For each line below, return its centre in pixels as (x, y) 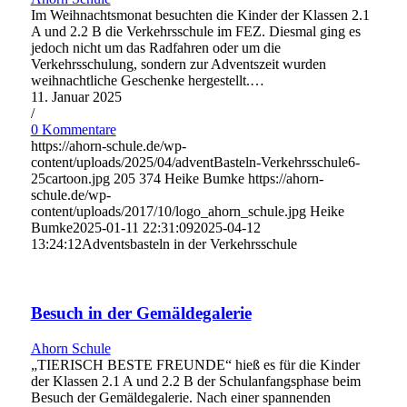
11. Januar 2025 (76, 96)
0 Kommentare (73, 129)
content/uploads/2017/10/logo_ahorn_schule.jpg (168, 211)
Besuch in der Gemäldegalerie (141, 313)
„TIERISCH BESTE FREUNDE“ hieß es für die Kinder (195, 364)
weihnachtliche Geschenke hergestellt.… (147, 80)
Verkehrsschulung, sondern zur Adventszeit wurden (178, 64)
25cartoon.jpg (70, 178)
